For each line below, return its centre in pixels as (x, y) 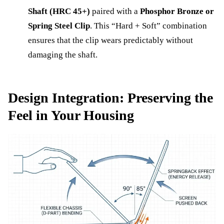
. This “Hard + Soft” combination (148, 25)
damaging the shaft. (63, 54)
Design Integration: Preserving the (110, 97)
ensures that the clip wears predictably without (110, 40)
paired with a (115, 11)
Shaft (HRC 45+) (59, 11)
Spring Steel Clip (59, 25)
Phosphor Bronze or (177, 11)
